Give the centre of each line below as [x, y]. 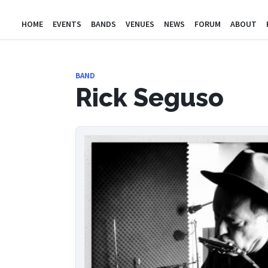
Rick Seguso [150, 98]
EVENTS [67, 24]
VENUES [140, 24]
